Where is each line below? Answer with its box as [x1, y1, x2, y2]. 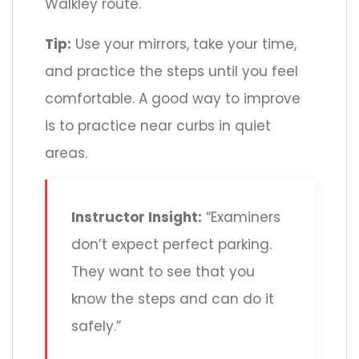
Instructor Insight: [71, 208, 202, 228]
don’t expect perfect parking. [71, 235, 272, 255]
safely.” [71, 317, 121, 337]
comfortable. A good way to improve [45, 89, 301, 109]
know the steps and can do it [71, 289, 274, 309]
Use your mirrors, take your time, [71, 34, 296, 54]
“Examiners [202, 208, 280, 228]
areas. [45, 143, 87, 163]
